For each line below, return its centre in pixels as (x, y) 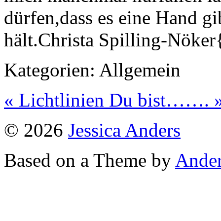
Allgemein (138, 70)
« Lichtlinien (56, 100)
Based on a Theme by (90, 160)
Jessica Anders (124, 130)
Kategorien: (50, 70)
